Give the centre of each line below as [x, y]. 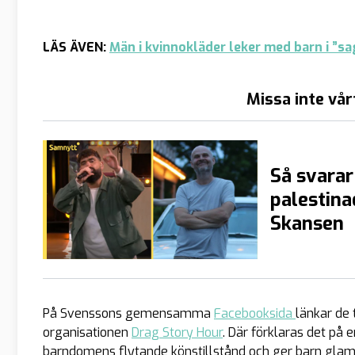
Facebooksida [255, 313]
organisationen [87, 332]
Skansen [307, 223]
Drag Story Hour [177, 332]
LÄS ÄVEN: [76, 47]
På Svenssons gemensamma [128, 313]
